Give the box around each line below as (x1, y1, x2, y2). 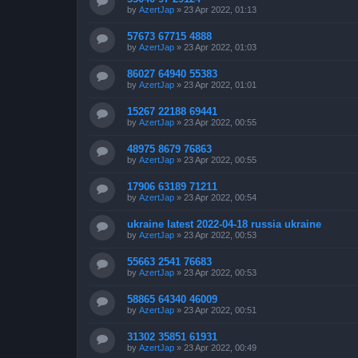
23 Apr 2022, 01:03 (184, 42, 257, 52)
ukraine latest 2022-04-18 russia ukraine (127, 217, 321, 230)
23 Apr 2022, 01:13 (184, 4, 257, 14)
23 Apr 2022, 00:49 (184, 342, 257, 352)
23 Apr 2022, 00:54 (184, 192, 257, 202)
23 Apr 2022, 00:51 (184, 304, 257, 315)
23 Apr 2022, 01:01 (184, 79, 257, 89)
